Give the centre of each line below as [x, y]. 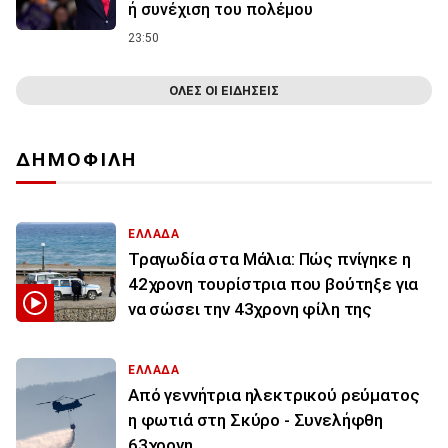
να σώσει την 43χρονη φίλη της [250, 309]
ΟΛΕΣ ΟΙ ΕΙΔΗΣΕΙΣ [224, 91]
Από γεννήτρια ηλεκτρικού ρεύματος [274, 395]
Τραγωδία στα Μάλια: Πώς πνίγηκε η [269, 259]
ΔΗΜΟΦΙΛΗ [77, 160]
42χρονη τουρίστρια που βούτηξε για [273, 284]
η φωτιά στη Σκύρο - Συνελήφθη [256, 420]
